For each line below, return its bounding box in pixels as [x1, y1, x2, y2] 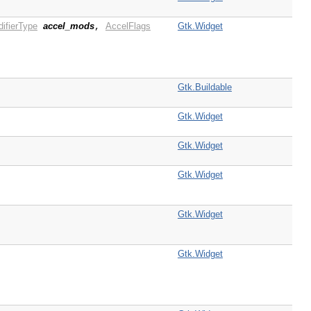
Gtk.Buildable [177, 82, 232, 93]
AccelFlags [105, 21, 151, 32]
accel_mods [42, 21, 94, 32]
